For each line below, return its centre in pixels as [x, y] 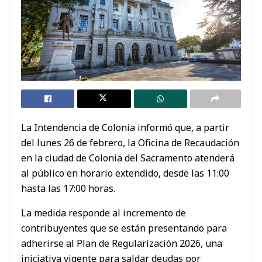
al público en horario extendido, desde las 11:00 [125, 173]
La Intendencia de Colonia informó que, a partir [125, 127]
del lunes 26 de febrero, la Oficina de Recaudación [130, 142]
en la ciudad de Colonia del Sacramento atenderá [128, 158]
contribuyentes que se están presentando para [124, 228]
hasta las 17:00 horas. [68, 188]
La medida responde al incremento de [104, 213]
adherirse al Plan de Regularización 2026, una [122, 243]
